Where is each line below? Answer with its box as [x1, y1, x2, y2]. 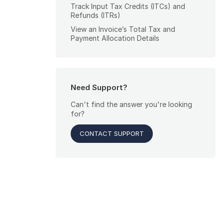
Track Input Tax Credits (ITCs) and [71, 2, 185, 11]
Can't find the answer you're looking [71, 100, 192, 109]
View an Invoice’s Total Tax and [71, 25, 175, 34]
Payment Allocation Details [71, 34, 159, 43]
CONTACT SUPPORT [80, 129, 144, 138]
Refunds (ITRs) [71, 11, 120, 20]
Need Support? [71, 83, 127, 93]
